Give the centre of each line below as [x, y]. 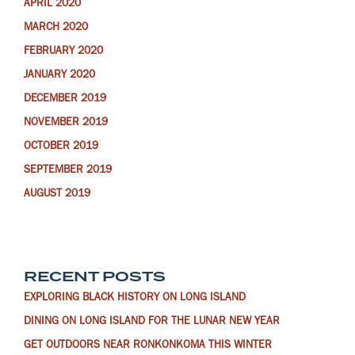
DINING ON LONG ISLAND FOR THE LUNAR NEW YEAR [152, 322]
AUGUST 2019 [57, 195]
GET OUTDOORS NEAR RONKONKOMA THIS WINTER [148, 346]
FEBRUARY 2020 [63, 53]
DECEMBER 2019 [65, 100]
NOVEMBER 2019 [66, 124]
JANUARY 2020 [59, 76]
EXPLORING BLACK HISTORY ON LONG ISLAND [135, 298]
